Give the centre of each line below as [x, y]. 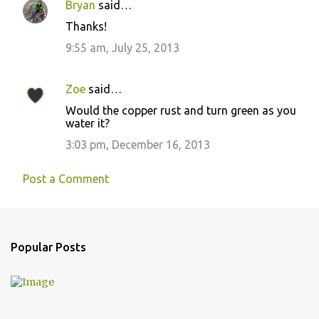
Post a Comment [66, 178]
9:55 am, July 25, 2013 [122, 47]
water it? [88, 123]
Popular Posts [48, 247]
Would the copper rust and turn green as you [181, 110]
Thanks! [86, 26]
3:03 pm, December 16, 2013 [138, 144]
